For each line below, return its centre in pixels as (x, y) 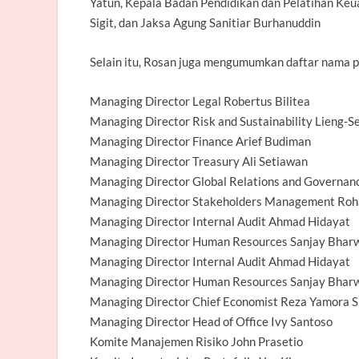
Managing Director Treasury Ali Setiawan (199, 161)
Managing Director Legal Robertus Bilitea (200, 101)
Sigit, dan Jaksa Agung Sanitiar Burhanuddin (205, 22)
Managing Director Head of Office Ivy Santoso (211, 321)
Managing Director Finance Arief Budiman (200, 141)
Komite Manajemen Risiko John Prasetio (196, 341)
